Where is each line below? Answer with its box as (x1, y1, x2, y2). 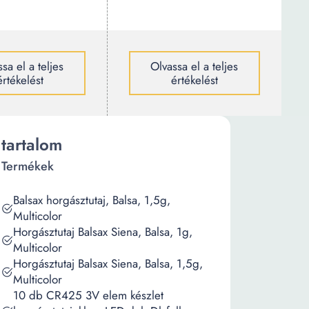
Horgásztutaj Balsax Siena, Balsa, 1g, (13, 223, 192, 240)
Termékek (1, 157, 54, 175)
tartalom (1, 132, 62, 157)
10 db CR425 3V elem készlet (13, 287, 163, 303)
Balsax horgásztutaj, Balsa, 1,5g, (13, 192, 170, 208)
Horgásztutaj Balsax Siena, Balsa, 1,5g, (13, 255, 203, 272)
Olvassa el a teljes (150, 58, 239, 74)
